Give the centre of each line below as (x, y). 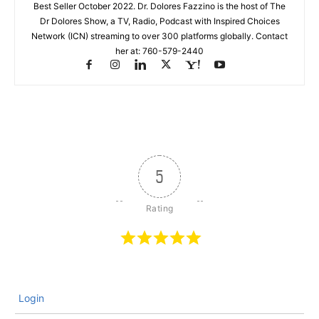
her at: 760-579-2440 (159, 51)
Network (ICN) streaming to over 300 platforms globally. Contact (159, 36)
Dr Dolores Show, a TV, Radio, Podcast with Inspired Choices (159, 21)
